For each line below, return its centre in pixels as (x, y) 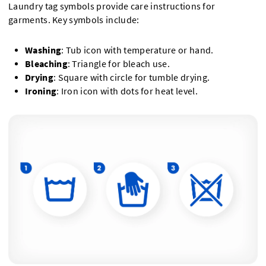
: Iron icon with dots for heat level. (127, 91)
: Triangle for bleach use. (119, 64)
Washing (43, 50)
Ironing (41, 91)
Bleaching (46, 64)
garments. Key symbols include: (74, 20)
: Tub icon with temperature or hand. (137, 50)
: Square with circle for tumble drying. (132, 78)
